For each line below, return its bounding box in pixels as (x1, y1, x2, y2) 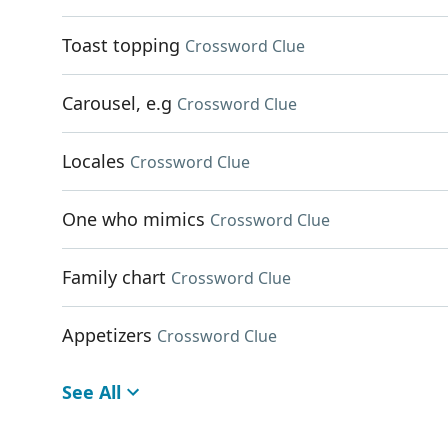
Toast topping (62, 33, 180, 57)
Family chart (62, 265, 166, 289)
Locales (62, 149, 125, 173)
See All (62, 380, 121, 404)
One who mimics (62, 207, 205, 231)
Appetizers (62, 323, 152, 347)
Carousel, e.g (62, 91, 172, 115)
